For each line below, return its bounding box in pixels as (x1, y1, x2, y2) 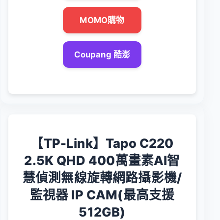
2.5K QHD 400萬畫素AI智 (24, 152, 180, 168)
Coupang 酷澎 (74, 49, 131, 59)
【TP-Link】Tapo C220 (30, 135, 174, 151)
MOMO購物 (80, 15, 125, 25)
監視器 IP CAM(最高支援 (29, 187, 175, 202)
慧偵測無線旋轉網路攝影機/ (22, 169, 182, 185)
